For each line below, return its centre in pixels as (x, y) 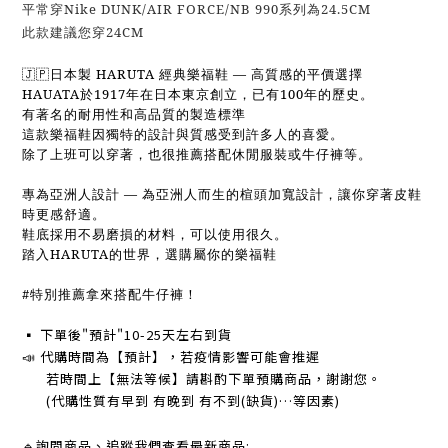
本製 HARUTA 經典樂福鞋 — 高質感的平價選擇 (213, 74)
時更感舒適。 (64, 214)
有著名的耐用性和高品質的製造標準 (134, 114)
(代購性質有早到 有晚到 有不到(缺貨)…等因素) (181, 400)
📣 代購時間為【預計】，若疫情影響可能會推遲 (173, 356)
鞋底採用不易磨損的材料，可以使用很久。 (155, 234)
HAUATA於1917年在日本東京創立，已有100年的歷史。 (198, 94)
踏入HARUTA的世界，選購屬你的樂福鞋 (151, 254)
